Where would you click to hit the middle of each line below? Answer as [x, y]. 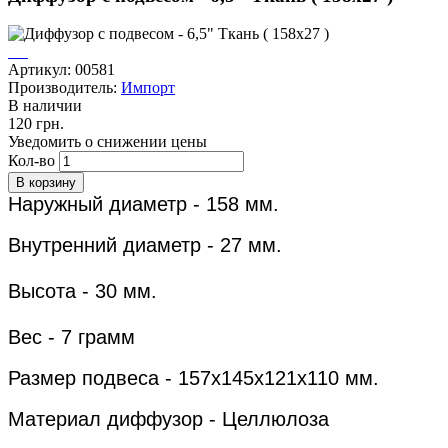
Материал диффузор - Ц [122, 419]
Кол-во [31, 161]
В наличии [45, 106]
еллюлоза [283, 419]
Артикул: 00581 [61, 70]
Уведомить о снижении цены [107, 142]
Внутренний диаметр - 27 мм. [145, 245]
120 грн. [36, 124]
